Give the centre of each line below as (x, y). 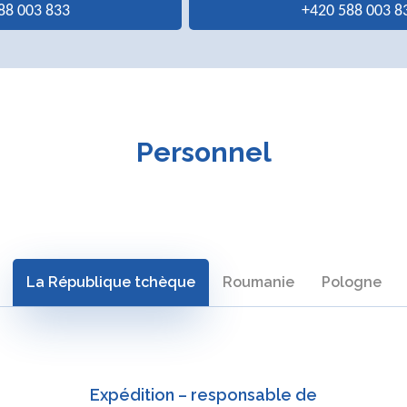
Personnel (203, 153)
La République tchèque (110, 282)
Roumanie (258, 282)
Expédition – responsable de (203, 394)
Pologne (351, 282)
